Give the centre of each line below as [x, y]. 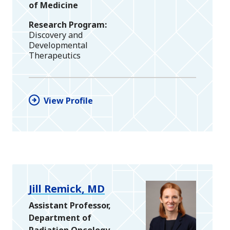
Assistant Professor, [70, 205]
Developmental [58, 45]
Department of [60, 217]
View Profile [68, 100]
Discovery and [56, 35]
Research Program [67, 24]
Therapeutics [55, 55]
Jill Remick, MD [67, 188]
